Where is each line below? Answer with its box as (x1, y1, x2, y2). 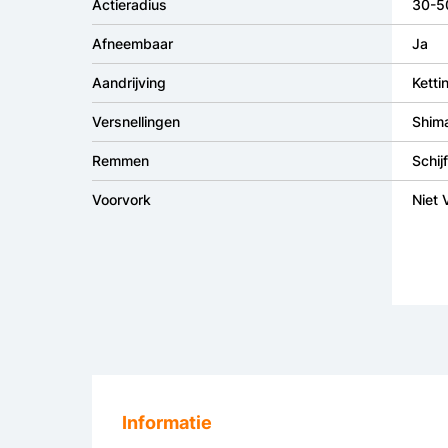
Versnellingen (92, 113, 180, 131)
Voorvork (92, 191, 151, 209)
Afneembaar (92, 35, 173, 53)
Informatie (122, 412, 212, 434)
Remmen (92, 152, 149, 170)
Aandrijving (92, 74, 166, 92)
